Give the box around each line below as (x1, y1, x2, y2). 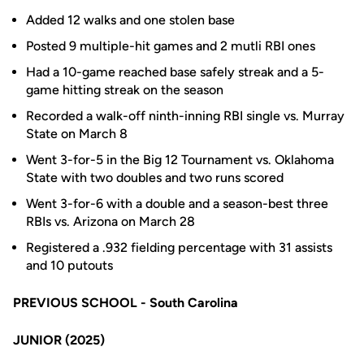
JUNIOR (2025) (13, 332, 105, 348)
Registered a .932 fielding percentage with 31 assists (26, 240, 332, 255)
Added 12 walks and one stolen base (26, 12, 235, 28)
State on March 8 (26, 126, 128, 141)
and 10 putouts (26, 258, 113, 273)
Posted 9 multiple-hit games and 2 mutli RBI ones (26, 38, 315, 54)
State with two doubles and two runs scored (26, 170, 284, 185)
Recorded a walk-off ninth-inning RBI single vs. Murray (26, 108, 344, 123)
